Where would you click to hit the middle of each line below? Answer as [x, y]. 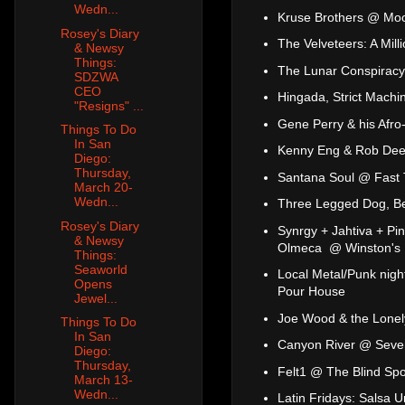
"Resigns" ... [108, 105]
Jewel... [95, 298]
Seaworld [100, 269]
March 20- [103, 188]
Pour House [311, 292]
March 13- [103, 380]
